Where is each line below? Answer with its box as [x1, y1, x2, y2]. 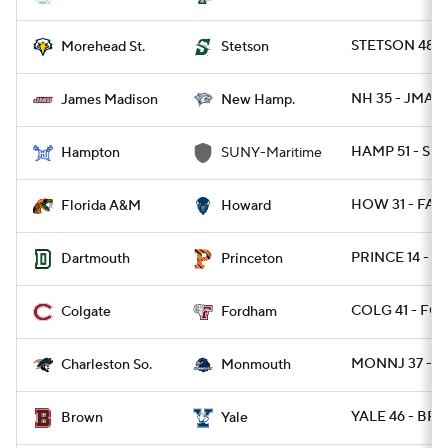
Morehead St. [61, 38, 145, 56]
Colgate [61, 303, 111, 321]
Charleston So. [61, 356, 152, 374]
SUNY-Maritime [221, 144, 322, 162]
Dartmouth [61, 250, 130, 268]
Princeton [221, 250, 283, 268]
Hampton [61, 144, 120, 162]
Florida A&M [61, 197, 141, 215]
